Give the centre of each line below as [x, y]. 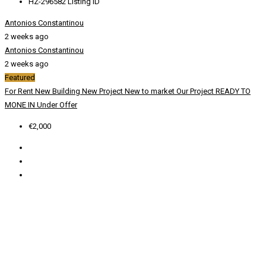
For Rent [20, 91]
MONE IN [21, 105]
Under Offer [57, 105]
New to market [151, 91]
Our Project [196, 91]
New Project [103, 91]
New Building [58, 91]
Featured [20, 78]
